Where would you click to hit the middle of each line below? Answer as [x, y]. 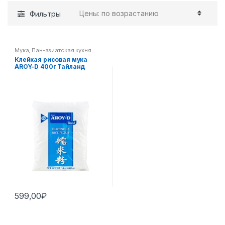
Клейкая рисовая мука [51, 59]
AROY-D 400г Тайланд [50, 66]
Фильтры [45, 14]
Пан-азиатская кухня [62, 50]
